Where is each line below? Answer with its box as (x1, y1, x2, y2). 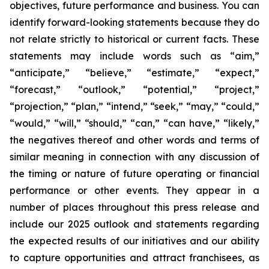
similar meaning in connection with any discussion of (10, 151, 259, 163)
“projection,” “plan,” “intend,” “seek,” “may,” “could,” (10, 100, 259, 112)
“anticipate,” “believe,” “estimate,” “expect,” (10, 67, 259, 79)
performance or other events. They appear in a (10, 184, 259, 196)
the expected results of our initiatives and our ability (10, 235, 259, 247)
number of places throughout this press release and (10, 201, 259, 213)
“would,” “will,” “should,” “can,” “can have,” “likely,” (10, 117, 259, 129)
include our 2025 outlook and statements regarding (10, 218, 259, 230)
